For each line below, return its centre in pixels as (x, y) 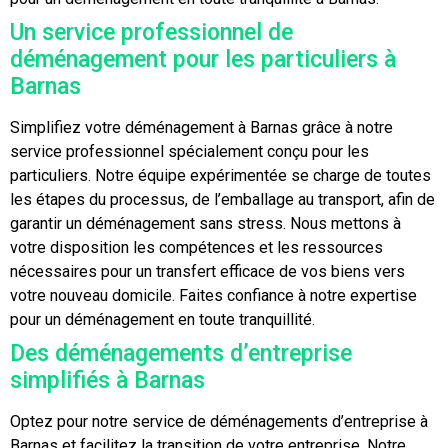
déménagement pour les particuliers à (203, 59)
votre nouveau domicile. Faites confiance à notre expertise (213, 295)
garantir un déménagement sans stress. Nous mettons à (205, 223)
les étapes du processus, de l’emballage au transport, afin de (222, 199)
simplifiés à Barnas (107, 380)
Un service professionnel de (151, 32)
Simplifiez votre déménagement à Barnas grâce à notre (201, 127)
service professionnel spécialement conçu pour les (189, 151)
